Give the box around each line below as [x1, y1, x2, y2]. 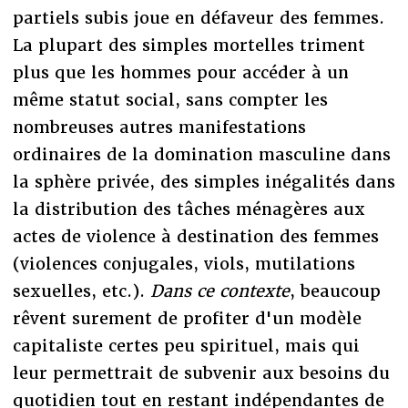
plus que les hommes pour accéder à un [12, 61, 349, 83]
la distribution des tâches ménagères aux [12, 198, 365, 219]
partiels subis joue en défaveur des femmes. [12, 6, 384, 28]
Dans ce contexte [144, 280, 290, 301]
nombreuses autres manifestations [12, 116, 306, 138]
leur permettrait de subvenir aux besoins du [12, 362, 390, 383]
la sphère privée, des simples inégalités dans [12, 170, 395, 192]
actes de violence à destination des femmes [12, 225, 379, 247]
